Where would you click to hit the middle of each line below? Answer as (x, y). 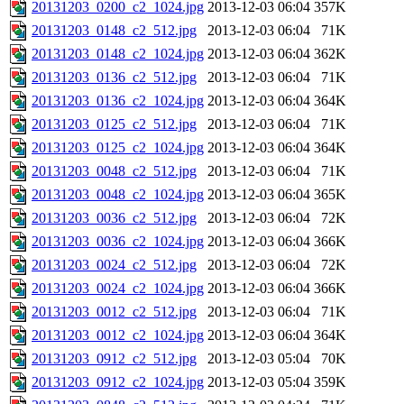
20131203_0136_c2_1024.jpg (118, 101)
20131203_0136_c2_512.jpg (114, 78)
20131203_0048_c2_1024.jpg (118, 195)
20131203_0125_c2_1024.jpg (118, 148)
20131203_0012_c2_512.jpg (114, 312)
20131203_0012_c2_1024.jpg (118, 335)
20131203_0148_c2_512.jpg (114, 31)
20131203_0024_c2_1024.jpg (118, 289)
